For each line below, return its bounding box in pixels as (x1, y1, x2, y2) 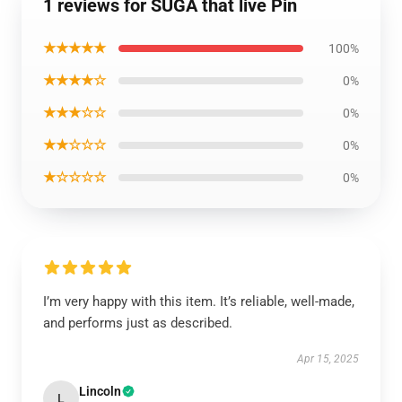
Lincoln (79, 384, 121, 398)
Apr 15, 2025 (297, 353, 359, 365)
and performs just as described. (43, 315, 232, 331)
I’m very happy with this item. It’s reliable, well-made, (43, 293, 354, 310)
